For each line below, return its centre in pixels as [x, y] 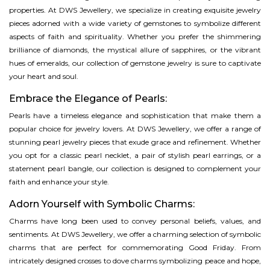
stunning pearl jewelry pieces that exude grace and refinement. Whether [135, 142]
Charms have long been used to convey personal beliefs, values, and [135, 221]
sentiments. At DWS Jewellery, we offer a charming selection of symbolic [135, 234]
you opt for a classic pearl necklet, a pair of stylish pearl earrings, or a [135, 155]
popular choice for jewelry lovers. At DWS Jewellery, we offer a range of [135, 129]
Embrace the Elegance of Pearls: [88, 99]
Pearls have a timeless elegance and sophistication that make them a [135, 116]
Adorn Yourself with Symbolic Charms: [102, 204]
